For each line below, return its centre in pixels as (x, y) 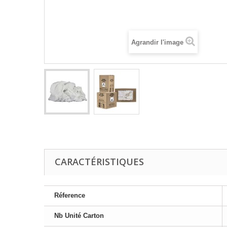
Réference (70, 195)
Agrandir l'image (157, 42)
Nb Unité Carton (79, 215)
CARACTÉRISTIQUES (99, 161)
